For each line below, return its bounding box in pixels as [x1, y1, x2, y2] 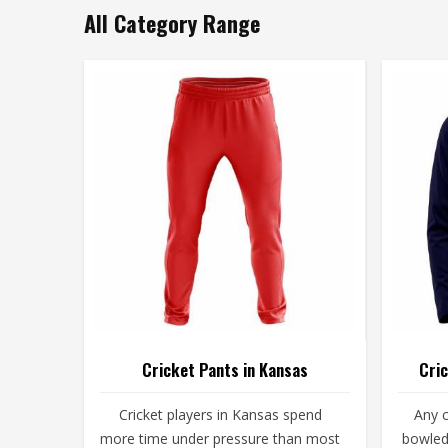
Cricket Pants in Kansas [142, 357, 308, 382]
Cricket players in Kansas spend [118, 405, 322, 424]
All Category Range [84, 7, 260, 39]
